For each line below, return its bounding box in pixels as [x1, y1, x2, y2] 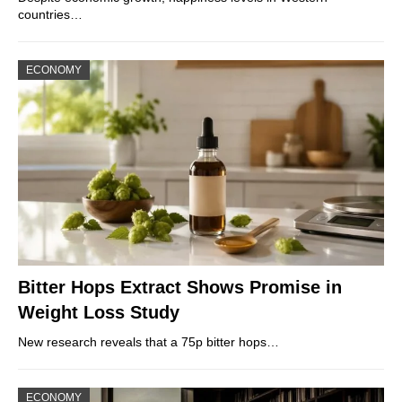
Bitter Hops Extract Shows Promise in [18, 277, 342, 298]
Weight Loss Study [18, 302, 179, 323]
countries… [18, 6, 83, 22]
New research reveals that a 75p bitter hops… [18, 335, 279, 350]
